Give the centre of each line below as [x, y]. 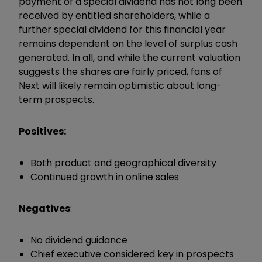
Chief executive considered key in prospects [132, 254]
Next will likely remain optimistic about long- [120, 85]
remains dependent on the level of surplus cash [128, 43]
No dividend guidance [79, 240]
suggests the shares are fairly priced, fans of [120, 71]
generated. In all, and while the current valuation [130, 57]
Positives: [43, 131]
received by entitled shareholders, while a [114, 15]
